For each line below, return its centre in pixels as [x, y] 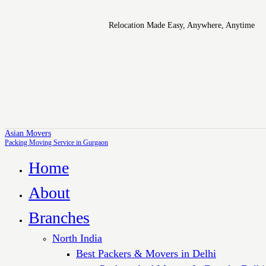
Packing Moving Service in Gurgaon [56, 142]
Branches [59, 217]
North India [77, 238]
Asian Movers [28, 133]
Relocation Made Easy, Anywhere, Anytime [182, 26]
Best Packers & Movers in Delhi [146, 253]
